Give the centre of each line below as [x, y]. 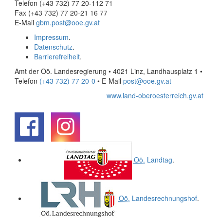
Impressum [51, 37]
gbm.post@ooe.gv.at [68, 22]
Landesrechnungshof [163, 198]
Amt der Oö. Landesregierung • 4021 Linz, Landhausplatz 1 [107, 71]
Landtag [158, 159]
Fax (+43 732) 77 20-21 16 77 [61, 13]
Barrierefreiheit [57, 56]
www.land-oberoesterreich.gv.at [155, 95]
